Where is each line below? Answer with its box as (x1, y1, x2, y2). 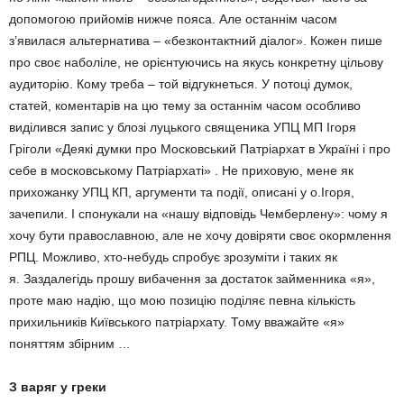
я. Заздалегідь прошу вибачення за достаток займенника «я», (9, 271, 375, 286)
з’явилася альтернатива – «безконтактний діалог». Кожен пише (9, 33, 382, 48)
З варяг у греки (9, 380, 106, 394)
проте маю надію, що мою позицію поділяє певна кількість (9, 293, 355, 308)
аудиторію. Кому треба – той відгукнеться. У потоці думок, (9, 77, 353, 91)
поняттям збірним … (9, 336, 131, 351)
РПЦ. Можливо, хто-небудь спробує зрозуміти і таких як (9, 250, 337, 264)
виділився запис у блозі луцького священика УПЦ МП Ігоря (9, 120, 356, 134)
